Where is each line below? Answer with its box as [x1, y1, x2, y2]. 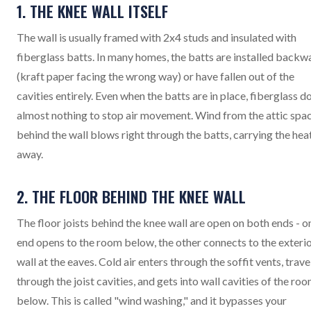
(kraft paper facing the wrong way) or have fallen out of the [17, 69, 294, 83]
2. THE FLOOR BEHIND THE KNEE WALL [17, 185, 246, 208]
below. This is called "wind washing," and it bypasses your [17, 294, 287, 307]
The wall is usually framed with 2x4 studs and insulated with [17, 31, 296, 44]
